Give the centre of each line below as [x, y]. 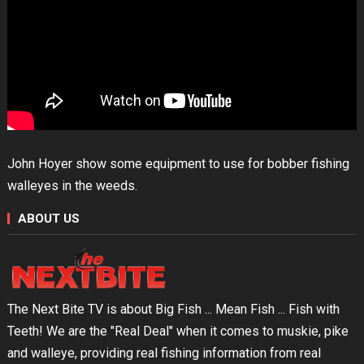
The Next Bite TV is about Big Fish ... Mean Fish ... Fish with [173, 309]
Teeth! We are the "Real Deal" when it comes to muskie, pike [178, 331]
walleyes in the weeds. [72, 185]
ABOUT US [48, 218]
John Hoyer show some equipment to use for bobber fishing [178, 163]
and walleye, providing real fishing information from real [164, 353]
